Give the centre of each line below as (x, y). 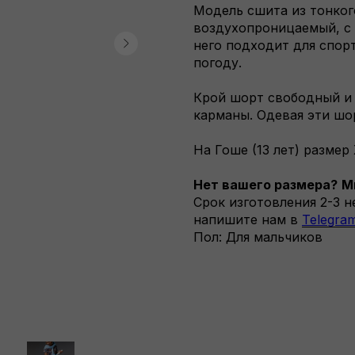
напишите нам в (248, 220)
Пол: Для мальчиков (258, 237)
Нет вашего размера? (265, 185)
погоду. (218, 63)
